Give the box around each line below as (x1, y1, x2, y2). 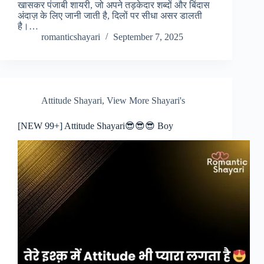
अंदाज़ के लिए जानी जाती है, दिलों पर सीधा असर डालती (18, 11, 202, 21)
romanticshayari (41, 32, 100, 42)
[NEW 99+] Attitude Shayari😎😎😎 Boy (18, 121, 173, 131)
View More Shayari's (107, 95, 185, 106)
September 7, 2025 (113, 32, 183, 42)
